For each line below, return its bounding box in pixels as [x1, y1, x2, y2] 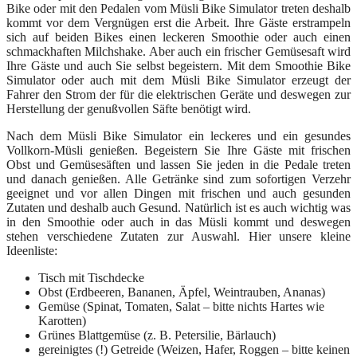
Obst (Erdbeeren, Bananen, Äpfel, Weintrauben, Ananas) [38, 285, 325, 300]
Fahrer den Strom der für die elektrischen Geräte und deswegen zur [6, 88, 351, 102]
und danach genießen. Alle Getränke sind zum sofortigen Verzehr [6, 172, 351, 186]
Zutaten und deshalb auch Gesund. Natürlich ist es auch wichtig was [6, 201, 351, 215]
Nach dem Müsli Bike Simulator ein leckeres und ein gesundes [6, 129, 351, 143]
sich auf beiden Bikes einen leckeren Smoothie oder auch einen [6, 30, 351, 45]
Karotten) [38, 314, 86, 328]
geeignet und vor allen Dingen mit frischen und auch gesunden [6, 186, 351, 201]
